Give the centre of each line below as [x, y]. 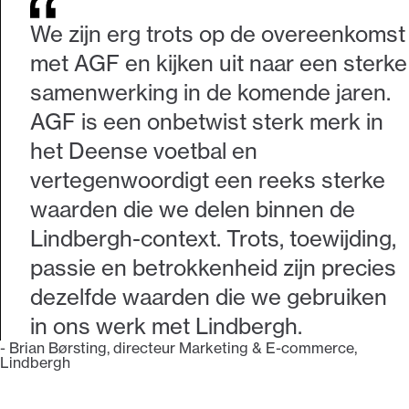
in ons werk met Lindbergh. [166, 326]
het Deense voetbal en [144, 151]
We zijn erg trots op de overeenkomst [218, 34]
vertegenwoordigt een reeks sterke [208, 180]
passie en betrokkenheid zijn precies [213, 267]
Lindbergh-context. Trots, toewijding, [213, 238]
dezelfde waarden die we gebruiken [209, 297]
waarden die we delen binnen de [193, 209]
